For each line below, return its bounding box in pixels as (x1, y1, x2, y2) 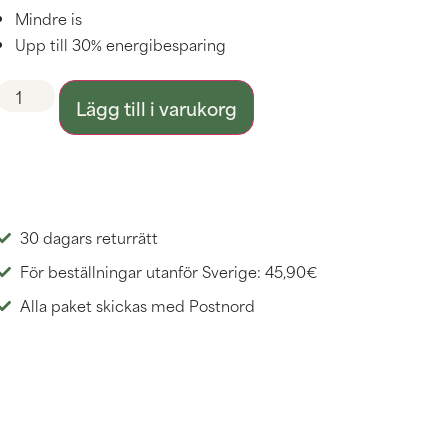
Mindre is (14, 5, 82, 30)
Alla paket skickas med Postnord (19, 293, 255, 318)
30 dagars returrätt (19, 225, 158, 249)
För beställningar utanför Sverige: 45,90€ (19, 259, 317, 284)
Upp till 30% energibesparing (14, 31, 226, 56)
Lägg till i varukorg (76, 92, 238, 122)
